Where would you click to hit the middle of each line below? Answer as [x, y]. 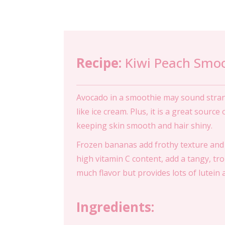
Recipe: [99, 63]
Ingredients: [115, 207]
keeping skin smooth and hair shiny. [144, 126]
